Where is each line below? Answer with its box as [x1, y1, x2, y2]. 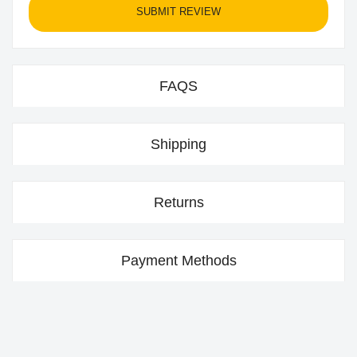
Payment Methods [120, 253, 237, 269]
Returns [153, 194, 204, 211]
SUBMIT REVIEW [136, 6, 221, 18]
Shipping [151, 136, 206, 153]
